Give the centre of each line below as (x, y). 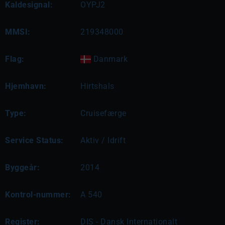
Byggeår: (22, 167)
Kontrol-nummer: (38, 194)
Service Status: (34, 140)
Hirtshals (97, 86)
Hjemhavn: (26, 86)
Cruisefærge (103, 113)
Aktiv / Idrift (103, 140)
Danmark (109, 59)
